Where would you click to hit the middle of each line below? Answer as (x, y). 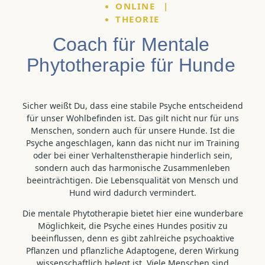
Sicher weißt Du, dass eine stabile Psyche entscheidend (132, 106)
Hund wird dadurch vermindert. (132, 193)
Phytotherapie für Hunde (131, 65)
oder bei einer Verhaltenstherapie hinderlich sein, (132, 155)
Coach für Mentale (131, 44)
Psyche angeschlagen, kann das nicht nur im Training (132, 143)
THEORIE (138, 19)
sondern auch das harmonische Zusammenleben (132, 168)
